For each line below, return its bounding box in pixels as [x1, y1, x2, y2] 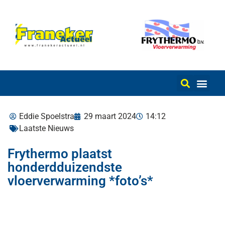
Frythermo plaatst [8, 146, 112, 161]
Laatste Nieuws [19, 124, 74, 133]
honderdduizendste [8, 160, 122, 175]
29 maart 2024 [84, 111, 136, 121]
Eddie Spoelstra [19, 111, 74, 121]
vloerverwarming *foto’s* [8, 173, 153, 188]
